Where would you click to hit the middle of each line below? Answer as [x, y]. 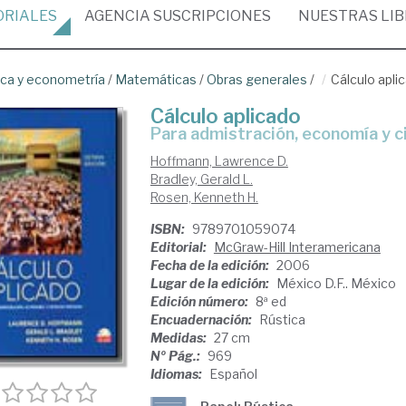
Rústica [282, 319]
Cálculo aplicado [225, 116]
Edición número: [200, 301]
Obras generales [257, 79]
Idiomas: [177, 374]
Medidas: [179, 338]
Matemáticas [156, 79]
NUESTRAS [339, 16]
